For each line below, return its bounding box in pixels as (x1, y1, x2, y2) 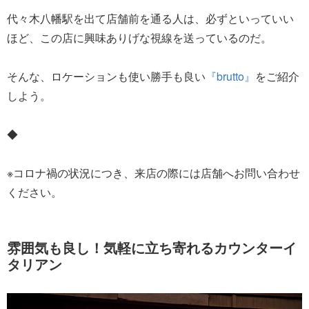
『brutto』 (206, 68, 255, 84)
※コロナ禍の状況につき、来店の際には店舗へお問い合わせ (7, 164, 300, 181)
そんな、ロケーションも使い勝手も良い (7, 68, 206, 84)
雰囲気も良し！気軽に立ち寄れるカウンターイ (7, 237, 297, 257)
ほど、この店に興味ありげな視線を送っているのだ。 (7, 29, 272, 46)
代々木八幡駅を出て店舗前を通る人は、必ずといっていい (7, 10, 294, 26)
